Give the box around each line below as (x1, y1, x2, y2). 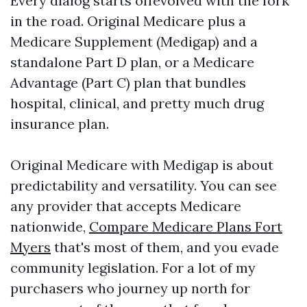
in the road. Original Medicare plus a (10, 12, 246, 29)
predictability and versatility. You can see (10, 177, 277, 194)
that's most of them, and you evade (51, 238, 279, 256)
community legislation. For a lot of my (10, 259, 256, 276)
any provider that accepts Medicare (10, 197, 241, 214)
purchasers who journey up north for (10, 280, 250, 297)
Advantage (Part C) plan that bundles (10, 74, 246, 91)
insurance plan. (10, 115, 109, 132)
